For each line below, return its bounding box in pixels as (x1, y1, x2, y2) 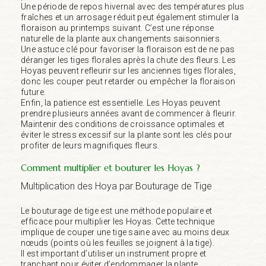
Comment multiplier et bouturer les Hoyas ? (21, 161, 200, 173)
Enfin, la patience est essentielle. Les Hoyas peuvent (21, 97, 220, 107)
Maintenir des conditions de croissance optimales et (21, 119, 225, 129)
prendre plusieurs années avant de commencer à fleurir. (21, 108, 237, 118)
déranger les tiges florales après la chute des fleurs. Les (21, 55, 236, 65)
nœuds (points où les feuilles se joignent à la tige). (21, 237, 214, 248)
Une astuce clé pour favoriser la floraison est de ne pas (21, 44, 235, 54)
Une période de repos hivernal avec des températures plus (21, 1, 245, 11)
